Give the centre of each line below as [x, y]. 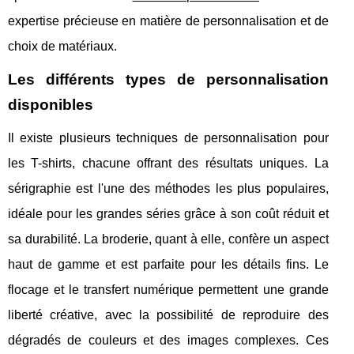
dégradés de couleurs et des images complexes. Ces [168, 341]
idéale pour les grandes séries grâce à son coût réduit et [168, 214]
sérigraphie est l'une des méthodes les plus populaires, [168, 189]
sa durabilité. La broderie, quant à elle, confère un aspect [168, 239]
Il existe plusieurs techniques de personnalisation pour [168, 138]
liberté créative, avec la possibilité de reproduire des [168, 315]
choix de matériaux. [62, 47]
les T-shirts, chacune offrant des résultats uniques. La [168, 164]
